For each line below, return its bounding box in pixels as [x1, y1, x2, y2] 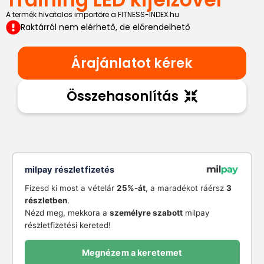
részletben [24, 196, 67, 206]
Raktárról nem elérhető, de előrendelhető [21, 21, 190, 34]
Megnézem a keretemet [81, 247, 183, 259]
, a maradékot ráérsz [145, 183, 226, 193]
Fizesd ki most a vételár [24, 183, 117, 193]
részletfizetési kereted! [24, 220, 111, 230]
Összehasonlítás [67, 87, 179, 105]
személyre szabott [109, 208, 183, 218]
